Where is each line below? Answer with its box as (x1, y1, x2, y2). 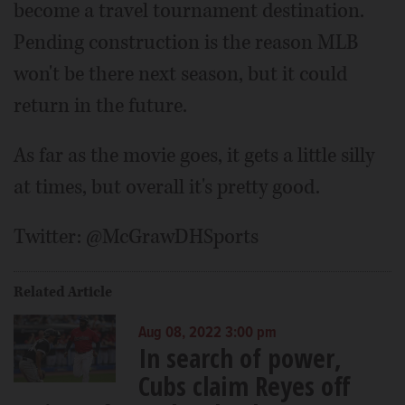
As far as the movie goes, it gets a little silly (14, 142, 374, 170)
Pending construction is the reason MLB (14, 29, 359, 57)
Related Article (14, 282, 112, 303)
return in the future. (14, 92, 187, 120)
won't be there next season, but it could (14, 61, 347, 89)
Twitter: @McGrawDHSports (14, 223, 259, 251)
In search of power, (137, 340, 342, 376)
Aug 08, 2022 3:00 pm (137, 324, 277, 344)
